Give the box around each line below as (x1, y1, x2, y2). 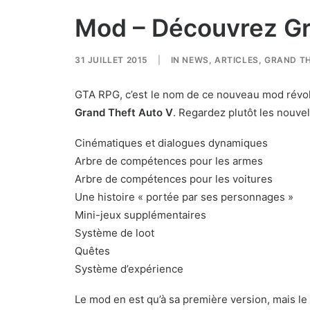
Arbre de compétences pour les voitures (75, 172, 273, 185)
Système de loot (75, 226, 154, 239)
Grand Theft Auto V (75, 106, 173, 119)
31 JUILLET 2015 (75, 55, 148, 65)
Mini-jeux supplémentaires (75, 208, 206, 221)
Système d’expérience (75, 262, 183, 275)
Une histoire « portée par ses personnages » (75, 190, 293, 203)
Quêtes (75, 244, 110, 257)
